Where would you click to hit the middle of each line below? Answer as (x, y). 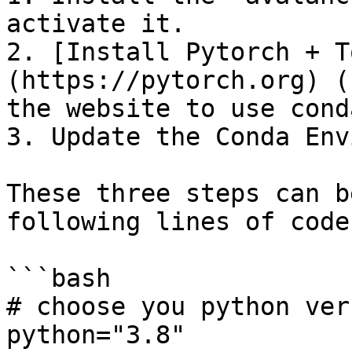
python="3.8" (96, 335)
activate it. (96, 24)
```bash (59, 278)
